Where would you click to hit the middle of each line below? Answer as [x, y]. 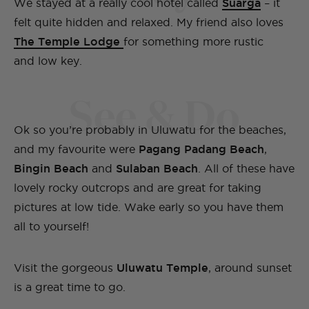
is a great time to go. [70, 287]
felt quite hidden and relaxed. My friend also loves [149, 22]
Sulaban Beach [157, 169]
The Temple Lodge [67, 42]
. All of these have [246, 169]
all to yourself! [51, 227]
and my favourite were [76, 149]
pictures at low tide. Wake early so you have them [149, 207]
